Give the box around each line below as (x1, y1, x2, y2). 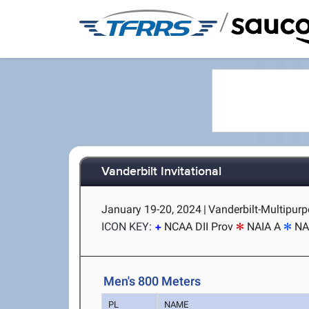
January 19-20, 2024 (101, 203, 202, 216)
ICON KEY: (101, 220, 152, 233)
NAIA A (247, 220, 281, 233)
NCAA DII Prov (164, 220, 234, 233)
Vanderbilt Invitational (101, 164, 222, 180)
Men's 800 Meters (103, 274, 201, 288)
